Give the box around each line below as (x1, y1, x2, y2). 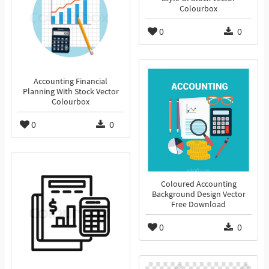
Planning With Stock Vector (22, 86, 119, 97)
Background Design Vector (151, 189, 246, 200)
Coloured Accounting (160, 179, 237, 190)
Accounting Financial (34, 76, 107, 87)
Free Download (171, 199, 226, 210)
